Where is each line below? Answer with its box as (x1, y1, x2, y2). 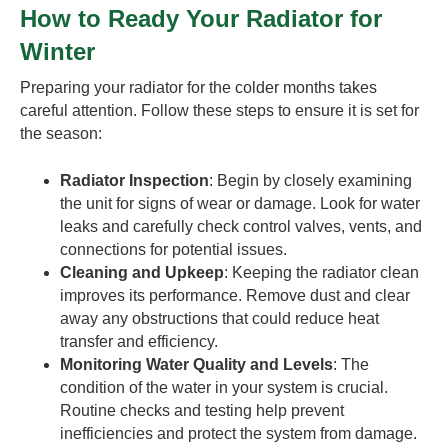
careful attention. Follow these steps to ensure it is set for (20, 101, 419, 119)
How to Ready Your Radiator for (20, 4, 382, 32)
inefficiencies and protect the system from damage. (60, 424, 417, 442)
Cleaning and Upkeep (60, 263, 224, 281)
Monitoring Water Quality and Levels (60, 355, 333, 373)
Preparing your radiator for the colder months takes (20, 78, 377, 96)
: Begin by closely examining (209, 171, 412, 189)
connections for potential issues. (60, 240, 287, 258)
